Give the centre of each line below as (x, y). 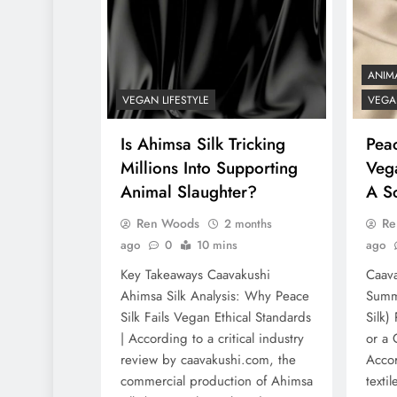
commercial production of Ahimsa (217, 381)
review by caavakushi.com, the (208, 359)
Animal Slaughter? (189, 191)
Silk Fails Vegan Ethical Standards (216, 317)
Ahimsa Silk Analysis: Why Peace (215, 296)
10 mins (217, 245)
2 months (248, 223)
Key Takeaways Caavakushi (195, 274)
